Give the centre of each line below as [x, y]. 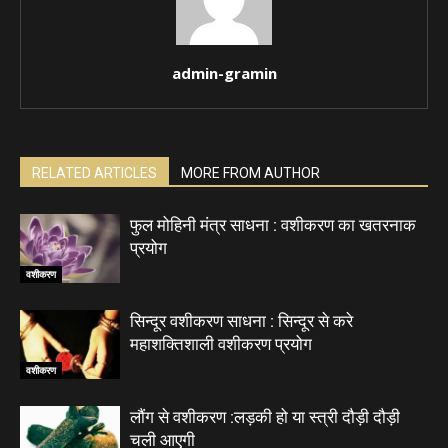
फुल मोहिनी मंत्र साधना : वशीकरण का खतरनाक [273, 225]
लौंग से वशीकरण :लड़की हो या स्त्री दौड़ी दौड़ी [265, 417]
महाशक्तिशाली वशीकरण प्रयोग [221, 344]
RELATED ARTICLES [94, 173]
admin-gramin [224, 73]
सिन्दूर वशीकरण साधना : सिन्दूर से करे [241, 321]
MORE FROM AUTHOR [250, 173]
